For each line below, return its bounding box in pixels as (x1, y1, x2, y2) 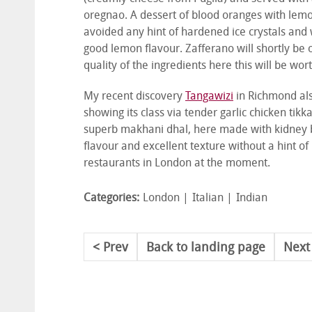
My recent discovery (84, 91, 185, 102)
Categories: (84, 193, 139, 204)
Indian (236, 193, 267, 204)
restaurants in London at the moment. (84, 158, 270, 169)
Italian (192, 193, 224, 204)
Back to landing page (146, 242, 265, 255)
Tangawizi (185, 91, 233, 102)
